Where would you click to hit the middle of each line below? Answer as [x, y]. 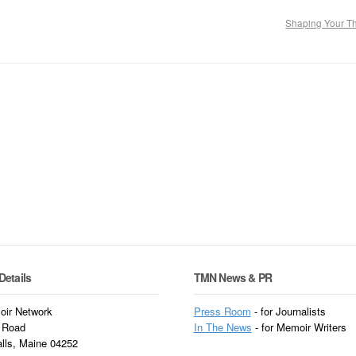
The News [228, 327]
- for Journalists [288, 311]
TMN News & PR [233, 277]
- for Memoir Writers [299, 327]
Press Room [222, 311]
